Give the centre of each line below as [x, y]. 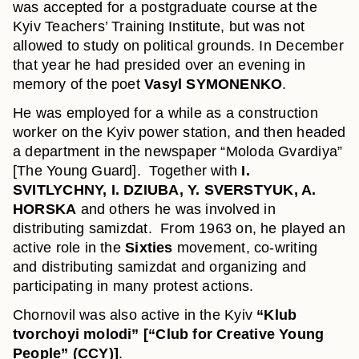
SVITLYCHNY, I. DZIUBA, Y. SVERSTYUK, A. [165, 190]
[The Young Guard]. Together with [127, 171]
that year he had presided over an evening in [159, 65]
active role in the [69, 248]
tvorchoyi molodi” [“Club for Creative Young [169, 334]
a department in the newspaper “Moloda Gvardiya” [178, 151]
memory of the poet [79, 84]
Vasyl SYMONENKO [214, 84]
